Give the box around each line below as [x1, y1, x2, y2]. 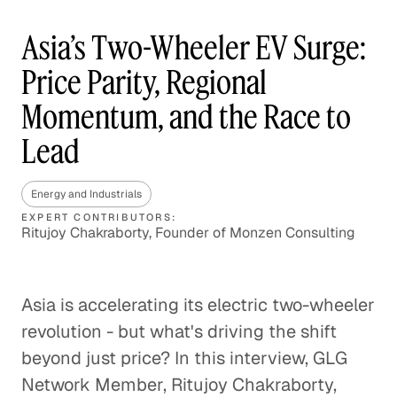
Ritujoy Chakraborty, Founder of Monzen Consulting [21, 223, 355, 242]
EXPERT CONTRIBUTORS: [21, 211, 176, 223]
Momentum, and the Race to [21, 97, 351, 136]
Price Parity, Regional [21, 62, 267, 102]
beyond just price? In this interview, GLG [21, 346, 347, 370]
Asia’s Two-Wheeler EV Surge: [21, 27, 366, 67]
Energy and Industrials [31, 187, 142, 201]
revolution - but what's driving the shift [21, 320, 337, 343]
